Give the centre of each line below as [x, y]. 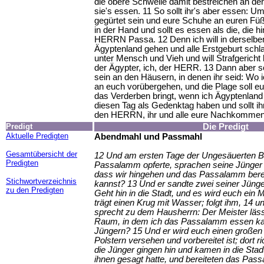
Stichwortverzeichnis [41, 181]
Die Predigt [226, 126]
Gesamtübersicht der [42, 154]
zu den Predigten [35, 190]
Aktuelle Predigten [37, 136]
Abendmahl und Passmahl [148, 136]
